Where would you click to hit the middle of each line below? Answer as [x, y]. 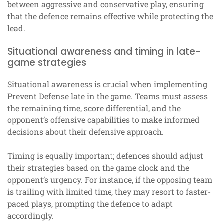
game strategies [47, 62]
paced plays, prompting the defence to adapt [90, 203]
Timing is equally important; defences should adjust [105, 155]
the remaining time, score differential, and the [94, 108]
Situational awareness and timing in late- [104, 51]
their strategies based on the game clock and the [98, 167]
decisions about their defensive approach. [86, 131]
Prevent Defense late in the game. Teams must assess [108, 96]
